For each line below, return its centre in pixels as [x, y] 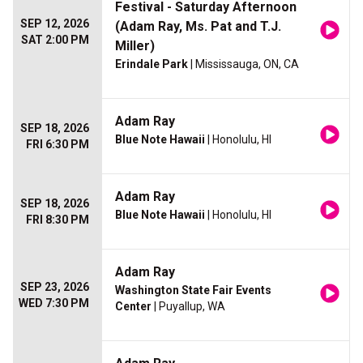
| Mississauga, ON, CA [243, 64]
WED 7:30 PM [54, 303]
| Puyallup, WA [188, 307]
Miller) [135, 46]
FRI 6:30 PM [58, 145]
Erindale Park [152, 64]
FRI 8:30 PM [58, 220]
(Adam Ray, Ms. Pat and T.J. [198, 27]
